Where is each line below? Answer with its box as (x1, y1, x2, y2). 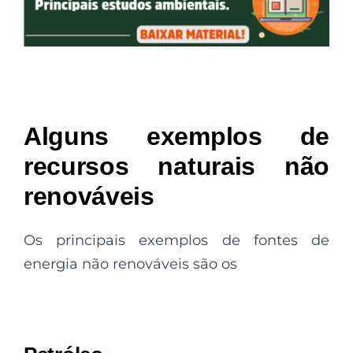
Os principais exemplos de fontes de (24, 231, 329, 249)
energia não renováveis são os (24, 255, 241, 273)
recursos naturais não (24, 151, 329, 180)
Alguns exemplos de (24, 121, 329, 150)
